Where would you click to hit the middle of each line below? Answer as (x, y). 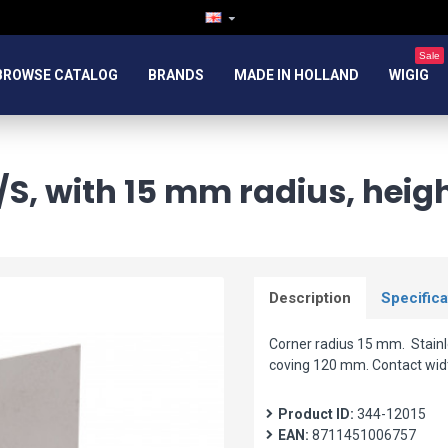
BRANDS (176, 74)
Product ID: (316, 414)
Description (310, 298)
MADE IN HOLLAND (296, 74)
